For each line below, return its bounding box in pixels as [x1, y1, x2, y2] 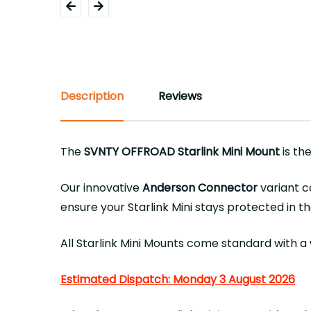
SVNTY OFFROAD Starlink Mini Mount [84, 144, 280, 160]
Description [60, 88, 124, 104]
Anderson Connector [142, 180, 258, 196]
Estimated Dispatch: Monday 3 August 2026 [60, 271, 295, 287]
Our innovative [60, 180, 142, 196]
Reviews [158, 88, 202, 104]
